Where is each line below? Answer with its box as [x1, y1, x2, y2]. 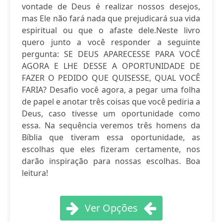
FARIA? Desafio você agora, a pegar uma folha [22, 84, 200, 95]
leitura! [22, 167, 48, 178]
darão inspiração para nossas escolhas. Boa [22, 156, 200, 166]
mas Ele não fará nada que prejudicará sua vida [22, 13, 200, 24]
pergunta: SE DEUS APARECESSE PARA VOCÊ [22, 49, 200, 59]
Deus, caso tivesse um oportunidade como [22, 108, 200, 119]
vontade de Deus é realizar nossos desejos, [22, 1, 200, 12]
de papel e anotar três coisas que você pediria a [22, 96, 200, 107]
